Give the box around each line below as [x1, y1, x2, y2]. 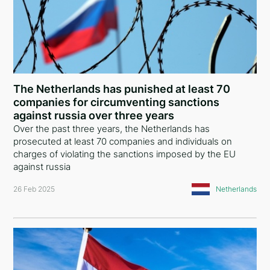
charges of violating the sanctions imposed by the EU [13, 148, 236, 160]
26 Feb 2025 [13, 184, 55, 193]
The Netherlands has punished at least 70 [13, 83, 231, 95]
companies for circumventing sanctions [13, 96, 220, 108]
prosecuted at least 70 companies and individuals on [13, 136, 233, 147]
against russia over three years [13, 109, 175, 122]
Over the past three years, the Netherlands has [13, 123, 210, 134]
